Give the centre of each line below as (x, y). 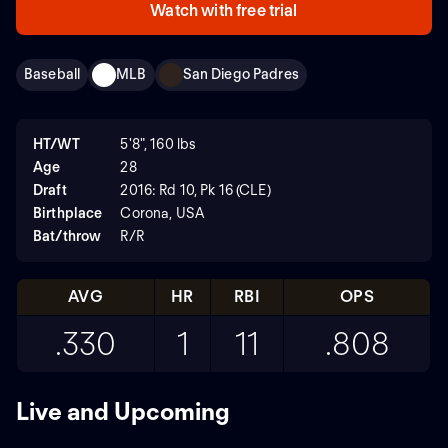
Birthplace (68, 212)
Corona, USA (162, 212)
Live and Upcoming (123, 411)
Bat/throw (67, 235)
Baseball (52, 74)
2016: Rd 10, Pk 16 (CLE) (195, 189)
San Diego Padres (240, 74)
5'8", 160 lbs (158, 143)
